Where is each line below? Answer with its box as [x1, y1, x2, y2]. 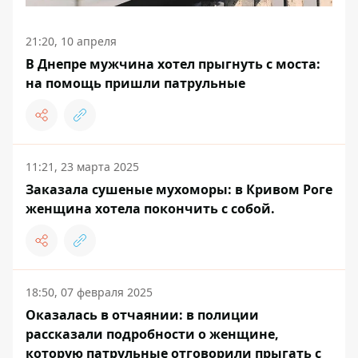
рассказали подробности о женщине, [26, 325, 279, 343]
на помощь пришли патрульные [26, 74, 245, 92]
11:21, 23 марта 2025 [26, 159, 139, 174]
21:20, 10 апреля [26, 34, 117, 49]
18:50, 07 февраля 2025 [26, 284, 153, 300]
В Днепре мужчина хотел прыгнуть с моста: [26, 55, 320, 73]
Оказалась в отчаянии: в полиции [26, 306, 259, 324]
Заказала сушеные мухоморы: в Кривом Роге [26, 181, 332, 198]
